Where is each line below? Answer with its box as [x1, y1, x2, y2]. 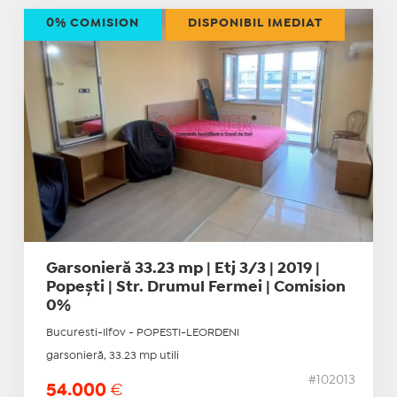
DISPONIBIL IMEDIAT [187, 18, 323, 29]
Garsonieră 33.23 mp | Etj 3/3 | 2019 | [45, 261, 320, 276]
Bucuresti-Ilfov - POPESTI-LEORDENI [45, 327, 239, 338]
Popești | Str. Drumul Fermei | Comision [45, 280, 346, 294]
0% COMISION [45, 18, 139, 29]
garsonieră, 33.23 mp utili [45, 350, 179, 361]
